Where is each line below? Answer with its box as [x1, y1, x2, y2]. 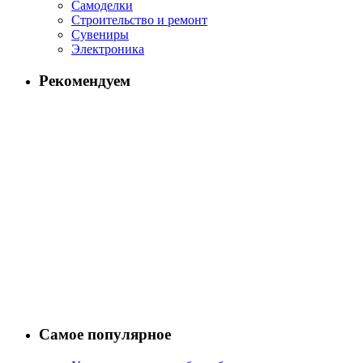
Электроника [71, 41, 144, 56]
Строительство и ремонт [71, 12, 207, 27]
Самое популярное [39, 326, 171, 344]
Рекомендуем [39, 71, 130, 89]
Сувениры [71, 27, 129, 41]
